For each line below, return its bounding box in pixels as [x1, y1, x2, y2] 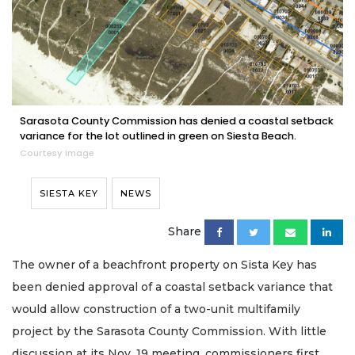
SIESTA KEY [40, 188, 98, 200]
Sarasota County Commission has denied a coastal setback [20, 114, 334, 128]
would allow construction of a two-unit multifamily [12, 302, 300, 317]
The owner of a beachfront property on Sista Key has [12, 258, 317, 273]
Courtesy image [20, 147, 94, 160]
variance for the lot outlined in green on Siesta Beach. [20, 129, 296, 143]
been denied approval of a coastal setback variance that [12, 280, 333, 295]
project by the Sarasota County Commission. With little [12, 324, 326, 339]
